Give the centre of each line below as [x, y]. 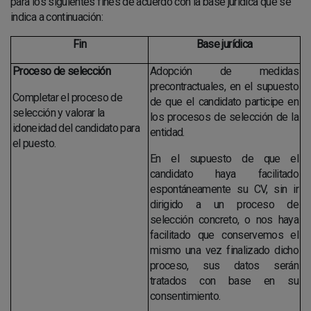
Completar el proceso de [67, 98]
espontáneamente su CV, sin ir [224, 189]
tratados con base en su [224, 281]
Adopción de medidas [224, 71]
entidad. [167, 132]
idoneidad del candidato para [76, 128]
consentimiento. [187, 296]
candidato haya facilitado [224, 174]
